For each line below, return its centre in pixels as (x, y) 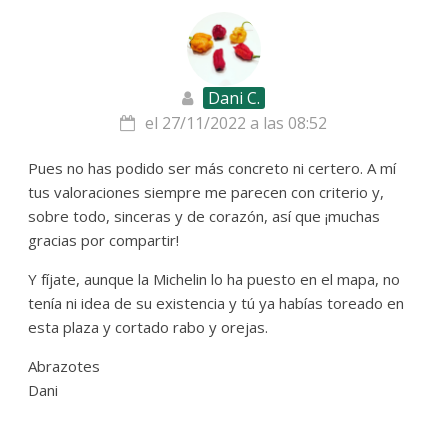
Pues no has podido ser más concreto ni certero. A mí (212, 168)
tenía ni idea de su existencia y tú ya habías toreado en (216, 303)
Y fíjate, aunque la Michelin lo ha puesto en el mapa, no (214, 279)
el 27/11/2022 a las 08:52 (236, 123)
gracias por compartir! (104, 240)
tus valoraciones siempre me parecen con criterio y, (206, 192)
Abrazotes (64, 366)
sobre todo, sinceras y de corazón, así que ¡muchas (204, 216)
